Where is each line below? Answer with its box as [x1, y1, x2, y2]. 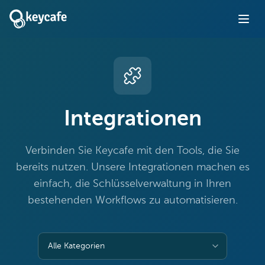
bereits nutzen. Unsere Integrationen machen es [15, 162, 250, 173]
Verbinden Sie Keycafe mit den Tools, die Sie [25, 146, 240, 156]
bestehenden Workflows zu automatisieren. [27, 195, 238, 206]
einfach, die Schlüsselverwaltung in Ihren [34, 179, 231, 189]
